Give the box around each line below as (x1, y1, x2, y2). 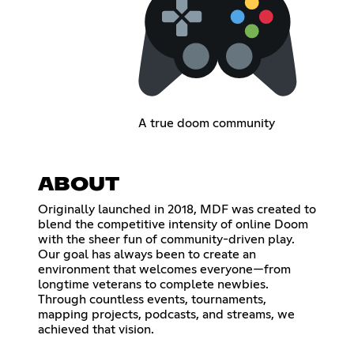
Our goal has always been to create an (38, 248, 256, 262)
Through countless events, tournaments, (38, 293, 266, 307)
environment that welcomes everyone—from (38, 263, 291, 277)
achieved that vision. (38, 323, 154, 337)
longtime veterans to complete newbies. (38, 278, 269, 292)
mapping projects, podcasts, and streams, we (38, 308, 295, 322)
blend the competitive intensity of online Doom (38, 218, 308, 232)
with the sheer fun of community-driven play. (38, 233, 295, 247)
